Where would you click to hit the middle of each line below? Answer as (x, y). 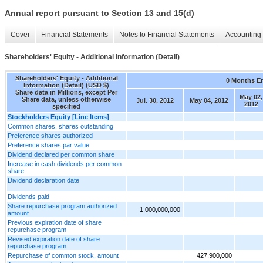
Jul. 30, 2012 (155, 100)
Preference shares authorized (50, 135)
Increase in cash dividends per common (65, 163)
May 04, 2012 (209, 100)
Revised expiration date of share (54, 239)
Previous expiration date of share (55, 222)
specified (66, 106)
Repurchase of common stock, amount (63, 255)
